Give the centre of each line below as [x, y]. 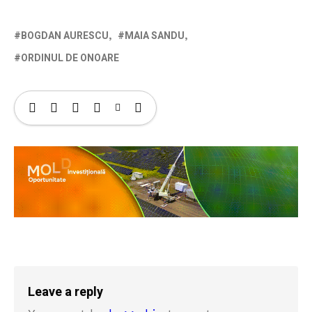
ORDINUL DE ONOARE [70, 58]
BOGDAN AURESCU [65, 36]
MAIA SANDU [155, 36]
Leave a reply [65, 292]
